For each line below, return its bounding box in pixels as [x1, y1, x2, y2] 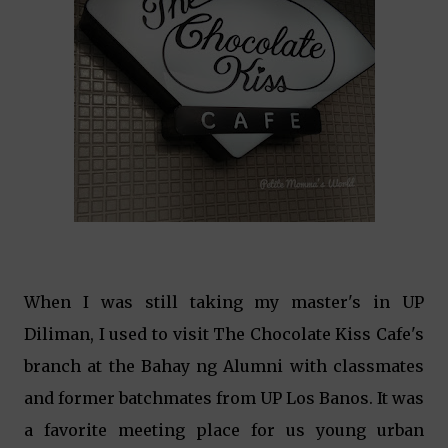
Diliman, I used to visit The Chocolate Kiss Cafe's [24, 324, 424, 344]
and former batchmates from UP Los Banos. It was [24, 388, 424, 408]
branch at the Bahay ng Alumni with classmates [24, 356, 424, 376]
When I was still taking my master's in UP [24, 292, 424, 312]
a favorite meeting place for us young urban [24, 420, 424, 440]
